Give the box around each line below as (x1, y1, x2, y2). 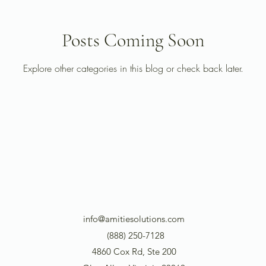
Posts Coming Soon (62, 28, 204, 52)
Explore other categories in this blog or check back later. (23, 62, 243, 75)
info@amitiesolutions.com (83, 213, 185, 224)
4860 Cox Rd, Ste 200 (91, 246, 176, 257)
